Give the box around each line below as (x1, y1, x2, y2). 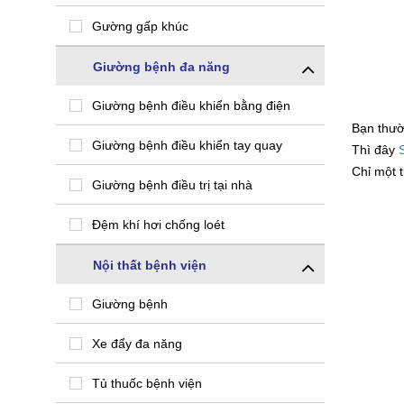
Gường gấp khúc (92, 18, 188, 33)
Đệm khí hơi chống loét (92, 216, 225, 232)
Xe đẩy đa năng (92, 335, 182, 351)
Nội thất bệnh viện (93, 257, 207, 272)
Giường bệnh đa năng (93, 59, 230, 74)
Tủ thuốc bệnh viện (92, 375, 202, 390)
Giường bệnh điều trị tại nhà (92, 177, 252, 192)
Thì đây (351, 142, 399, 157)
